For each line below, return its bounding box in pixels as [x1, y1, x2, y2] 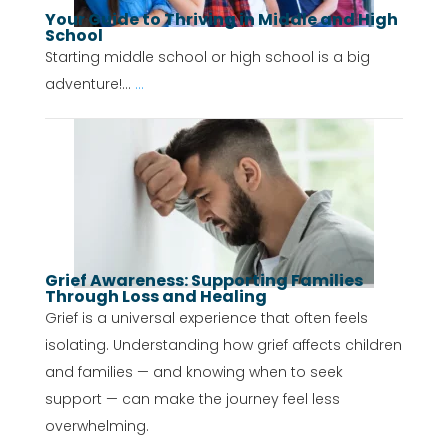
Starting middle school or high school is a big [44, 46, 370, 67]
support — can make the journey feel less [44, 388, 340, 409]
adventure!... [44, 73, 135, 94]
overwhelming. [44, 415, 149, 436]
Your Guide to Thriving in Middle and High [44, 7, 398, 31]
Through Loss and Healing [44, 284, 267, 308]
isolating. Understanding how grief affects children [44, 334, 402, 355]
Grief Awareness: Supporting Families [44, 268, 363, 292]
